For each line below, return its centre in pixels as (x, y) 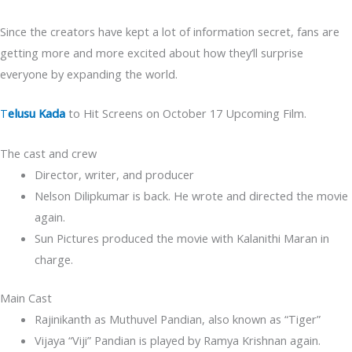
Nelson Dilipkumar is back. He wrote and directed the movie (191, 195)
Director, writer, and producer (114, 174)
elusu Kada (37, 114)
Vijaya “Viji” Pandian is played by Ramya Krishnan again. (177, 340)
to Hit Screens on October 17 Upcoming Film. (187, 114)
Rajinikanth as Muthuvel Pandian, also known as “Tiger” (177, 319)
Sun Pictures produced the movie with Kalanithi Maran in (181, 238)
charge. (53, 259)
